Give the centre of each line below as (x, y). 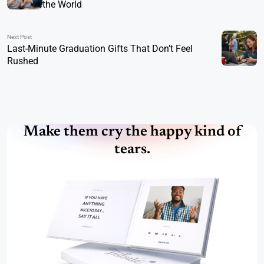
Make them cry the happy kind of (132, 133)
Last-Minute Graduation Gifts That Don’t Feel (100, 49)
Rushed (23, 61)
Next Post (19, 37)
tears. (132, 150)
